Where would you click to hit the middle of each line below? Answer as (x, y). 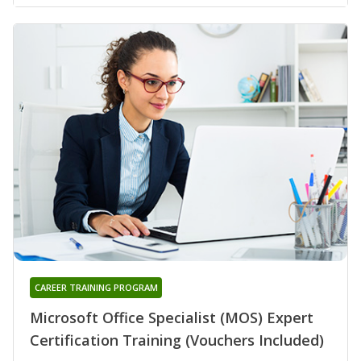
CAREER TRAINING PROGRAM (96, 287)
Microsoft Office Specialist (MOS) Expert (172, 317)
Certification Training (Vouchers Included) (177, 340)
